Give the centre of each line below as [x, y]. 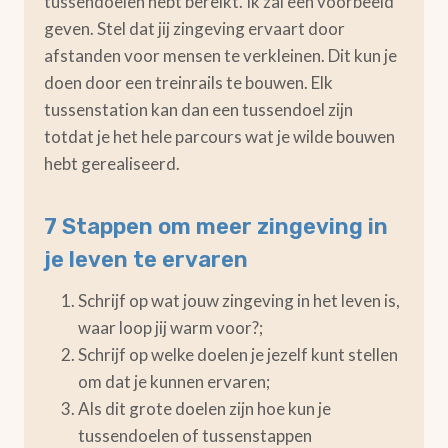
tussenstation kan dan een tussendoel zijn [198, 109]
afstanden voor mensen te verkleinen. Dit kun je [220, 55]
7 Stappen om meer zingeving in [216, 226]
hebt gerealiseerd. [112, 163]
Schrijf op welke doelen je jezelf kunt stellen [238, 354]
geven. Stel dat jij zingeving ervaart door [194, 28]
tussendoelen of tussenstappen [195, 435]
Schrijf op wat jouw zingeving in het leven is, [239, 300]
